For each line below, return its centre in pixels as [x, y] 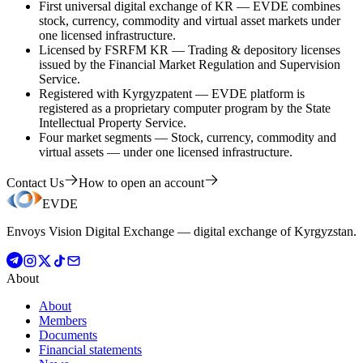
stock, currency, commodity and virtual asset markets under [190, 21]
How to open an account [141, 183]
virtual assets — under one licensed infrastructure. [166, 152]
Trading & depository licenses [264, 50]
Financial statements [90, 350]
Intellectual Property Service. [113, 123]
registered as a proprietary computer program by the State [185, 109]
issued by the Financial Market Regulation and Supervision [190, 65]
